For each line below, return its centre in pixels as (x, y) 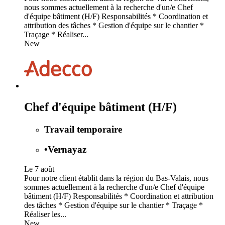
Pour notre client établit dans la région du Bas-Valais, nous (116, 178)
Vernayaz (67, 150)
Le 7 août (39, 169)
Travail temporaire (83, 129)
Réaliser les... (45, 214)
